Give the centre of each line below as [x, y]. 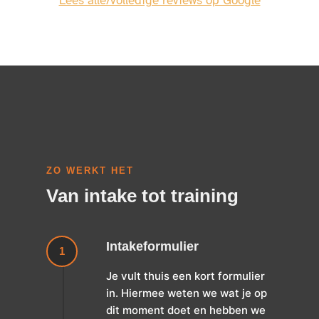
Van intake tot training [142, 196]
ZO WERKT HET [90, 171]
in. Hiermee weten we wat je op [186, 293]
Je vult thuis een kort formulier [185, 276]
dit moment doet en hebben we [185, 310]
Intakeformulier [152, 247]
